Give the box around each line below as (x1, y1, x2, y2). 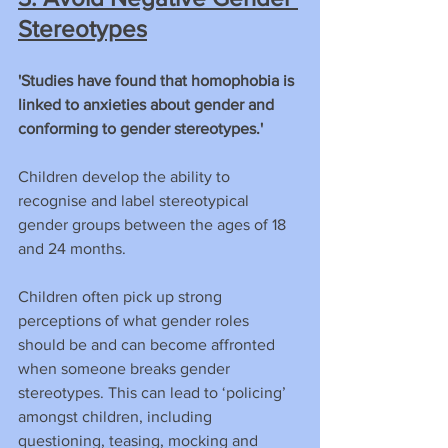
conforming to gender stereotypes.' (18, 119, 263, 137)
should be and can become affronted (18, 335, 279, 353)
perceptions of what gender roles (18, 311, 253, 329)
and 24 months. (18, 239, 126, 257)
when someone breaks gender (18, 359, 234, 377)
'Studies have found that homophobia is (18, 71, 298, 89)
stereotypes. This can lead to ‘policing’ (18, 383, 290, 401)
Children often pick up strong (18, 287, 226, 305)
